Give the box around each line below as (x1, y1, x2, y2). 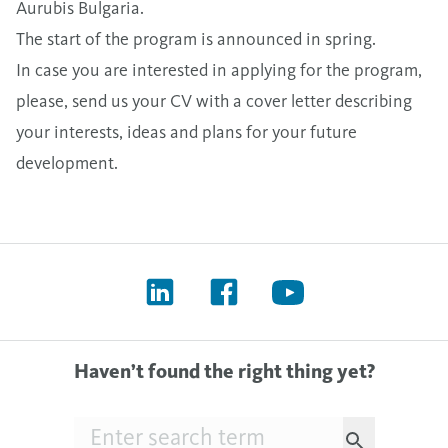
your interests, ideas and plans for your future (16, 120, 357, 143)
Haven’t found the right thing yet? (73, 359, 375, 383)
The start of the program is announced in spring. (16, 27, 376, 50)
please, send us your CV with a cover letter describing (16, 89, 412, 112)
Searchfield (72, 418, 147, 437)
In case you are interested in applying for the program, (16, 58, 422, 81)
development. (16, 151, 118, 174)
